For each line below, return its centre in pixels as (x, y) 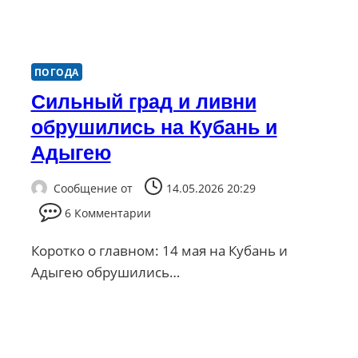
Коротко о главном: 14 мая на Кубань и (159, 250)
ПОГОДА (57, 72)
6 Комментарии (108, 213)
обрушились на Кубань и (154, 127)
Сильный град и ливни (143, 102)
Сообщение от (93, 188)
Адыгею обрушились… (105, 272)
